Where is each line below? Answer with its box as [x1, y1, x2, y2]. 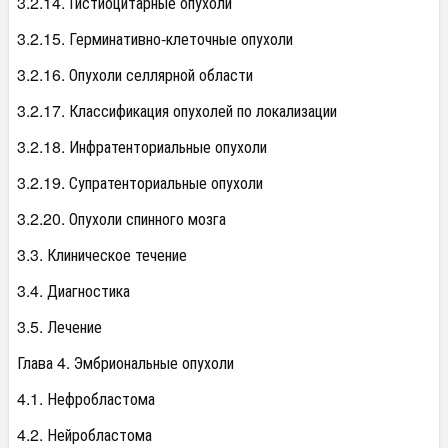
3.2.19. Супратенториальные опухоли [17, 171, 263, 194]
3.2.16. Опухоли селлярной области [17, 63, 253, 86]
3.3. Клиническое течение [17, 243, 187, 266]
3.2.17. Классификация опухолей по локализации [17, 99, 337, 122]
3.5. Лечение [17, 315, 102, 338]
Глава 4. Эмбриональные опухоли [17, 351, 234, 374]
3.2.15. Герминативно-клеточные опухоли [17, 27, 293, 50]
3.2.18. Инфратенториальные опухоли [17, 135, 267, 158]
